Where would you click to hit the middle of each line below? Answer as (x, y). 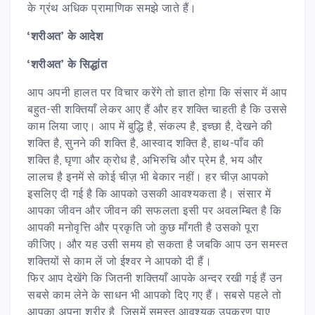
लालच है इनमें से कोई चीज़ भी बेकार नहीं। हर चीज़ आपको (148, 176)
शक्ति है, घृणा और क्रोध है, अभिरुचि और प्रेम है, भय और (145, 159)
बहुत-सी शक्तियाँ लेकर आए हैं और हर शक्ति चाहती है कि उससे (157, 109)
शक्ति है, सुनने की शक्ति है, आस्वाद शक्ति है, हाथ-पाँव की (146, 142)
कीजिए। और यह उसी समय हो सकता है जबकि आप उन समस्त (157, 244)
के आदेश (85, 36)
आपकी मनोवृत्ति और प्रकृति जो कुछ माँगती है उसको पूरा (143, 227)
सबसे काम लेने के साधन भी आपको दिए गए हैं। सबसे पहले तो (154, 294)
